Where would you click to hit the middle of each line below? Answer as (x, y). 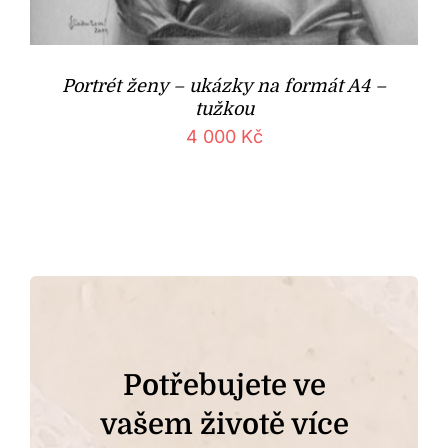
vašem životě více (224, 424)
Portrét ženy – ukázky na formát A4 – (224, 86)
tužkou (224, 109)
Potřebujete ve (224, 385)
